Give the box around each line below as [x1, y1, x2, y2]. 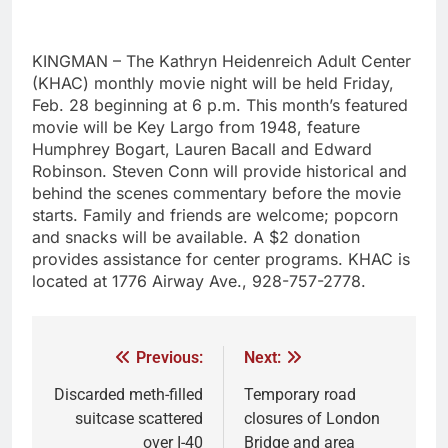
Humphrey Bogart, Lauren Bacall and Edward [32, 139, 372, 160]
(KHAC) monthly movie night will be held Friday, [32, 73, 394, 94]
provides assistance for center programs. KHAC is [32, 249, 410, 270]
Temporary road [244, 385, 356, 405]
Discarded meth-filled [54, 385, 203, 405]
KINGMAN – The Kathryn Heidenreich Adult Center [32, 51, 411, 72]
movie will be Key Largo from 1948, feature [32, 117, 360, 138]
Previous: [136, 348, 203, 368]
